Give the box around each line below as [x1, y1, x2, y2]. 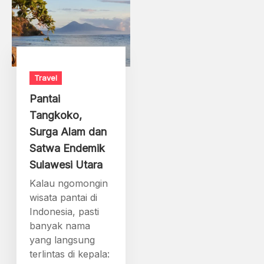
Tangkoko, [29, 108, 82, 121]
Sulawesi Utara [29, 158, 103, 171]
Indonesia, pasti [29, 205, 100, 217]
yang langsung [29, 233, 95, 246]
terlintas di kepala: [29, 247, 110, 260]
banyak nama [29, 219, 91, 232]
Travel [34, 72, 58, 82]
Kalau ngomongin [29, 177, 108, 189]
